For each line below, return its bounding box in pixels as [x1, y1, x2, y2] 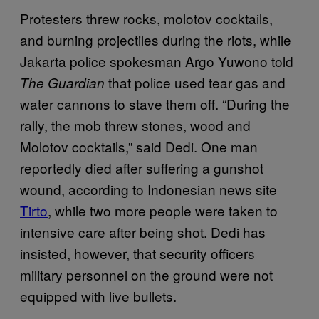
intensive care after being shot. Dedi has [20, 221, 266, 241]
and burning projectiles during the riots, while [20, 29, 291, 49]
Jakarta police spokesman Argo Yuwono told [20, 51, 293, 70]
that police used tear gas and [108, 72, 286, 92]
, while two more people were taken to [48, 200, 278, 220]
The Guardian [20, 73, 108, 92]
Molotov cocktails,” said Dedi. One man [20, 136, 258, 156]
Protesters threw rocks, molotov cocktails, [20, 8, 273, 28]
